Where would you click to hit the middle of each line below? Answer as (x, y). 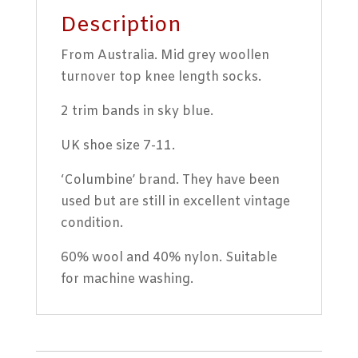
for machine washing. (127, 279)
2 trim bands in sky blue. (137, 111)
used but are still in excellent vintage (175, 201)
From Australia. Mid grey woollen (165, 55)
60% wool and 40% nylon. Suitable (169, 257)
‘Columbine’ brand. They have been (170, 180)
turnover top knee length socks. (161, 77)
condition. (91, 223)
